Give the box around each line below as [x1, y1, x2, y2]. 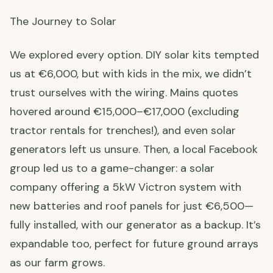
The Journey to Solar [10, 14, 116, 29]
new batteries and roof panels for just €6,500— [10, 199, 253, 214]
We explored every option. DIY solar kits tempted [10, 48, 259, 63]
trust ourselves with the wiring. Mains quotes [10, 85, 238, 101]
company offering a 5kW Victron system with [10, 180, 241, 195]
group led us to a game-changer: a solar [10, 161, 214, 176]
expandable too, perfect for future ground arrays [10, 236, 258, 252]
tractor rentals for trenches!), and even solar [10, 123, 236, 138]
